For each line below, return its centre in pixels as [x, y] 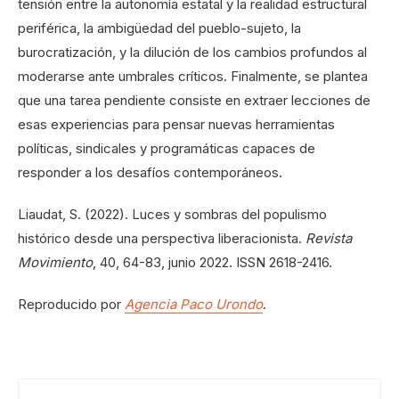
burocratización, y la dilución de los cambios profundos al [192, 52]
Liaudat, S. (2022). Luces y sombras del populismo [172, 214]
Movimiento [55, 262]
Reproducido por [71, 304]
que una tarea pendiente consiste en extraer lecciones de [194, 100]
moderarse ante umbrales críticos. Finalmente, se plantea [193, 76]
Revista [329, 238]
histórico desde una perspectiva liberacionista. [162, 238]
